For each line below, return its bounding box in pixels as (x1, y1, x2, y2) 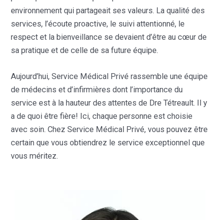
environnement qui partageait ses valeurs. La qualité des (11, 5, 205, 15)
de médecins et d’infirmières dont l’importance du (11, 84, 183, 94)
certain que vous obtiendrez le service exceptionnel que (11, 137, 205, 147)
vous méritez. (11, 151, 58, 161)
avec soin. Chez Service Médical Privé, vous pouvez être (11, 124, 208, 134)
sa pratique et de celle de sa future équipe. (11, 45, 159, 55)
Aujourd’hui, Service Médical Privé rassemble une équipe (11, 71, 208, 81)
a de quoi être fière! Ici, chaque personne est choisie (11, 111, 193, 121)
